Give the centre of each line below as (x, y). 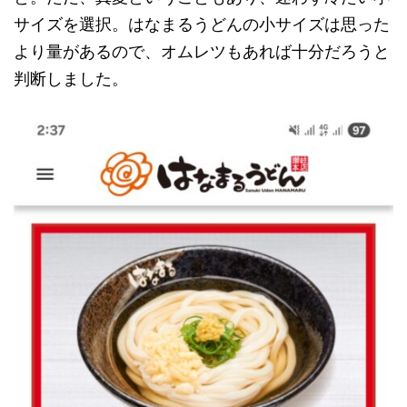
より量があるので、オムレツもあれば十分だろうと (202, 51)
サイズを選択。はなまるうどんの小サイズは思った (202, 24)
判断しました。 (71, 78)
